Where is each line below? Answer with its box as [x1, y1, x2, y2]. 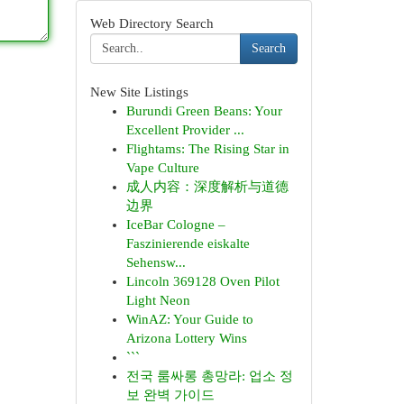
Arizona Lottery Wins [125, 331, 247, 345]
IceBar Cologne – [125, 217, 225, 232]
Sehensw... [125, 255, 186, 270]
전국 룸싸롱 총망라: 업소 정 [125, 369, 293, 383]
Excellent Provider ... [125, 123, 244, 137]
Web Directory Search [89, 16, 214, 31]
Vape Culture [125, 161, 199, 175]
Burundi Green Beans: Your [125, 104, 282, 118]
